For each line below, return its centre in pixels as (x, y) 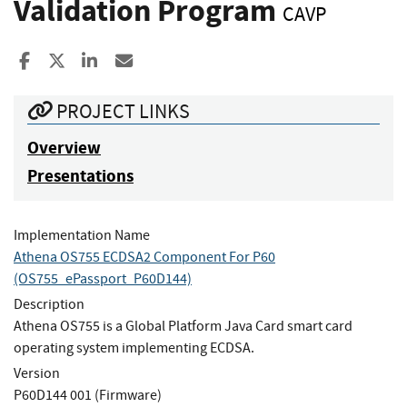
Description (49, 304)
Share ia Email (186, 61)
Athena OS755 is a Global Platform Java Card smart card (183, 326)
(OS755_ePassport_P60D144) (103, 278)
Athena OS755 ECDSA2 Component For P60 (144, 257)
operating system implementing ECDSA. (134, 347)
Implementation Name (82, 235)
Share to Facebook (101, 61)
